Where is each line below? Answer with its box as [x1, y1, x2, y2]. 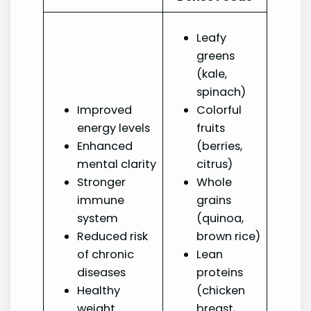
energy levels [77, 120, 151, 137]
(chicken [196, 283, 246, 299]
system [77, 210, 119, 227]
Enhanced [77, 138, 133, 155]
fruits [196, 120, 226, 137]
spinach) [196, 84, 246, 101]
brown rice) [196, 228, 261, 245]
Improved [77, 102, 133, 119]
